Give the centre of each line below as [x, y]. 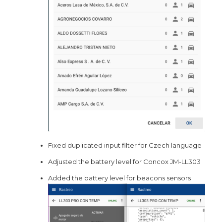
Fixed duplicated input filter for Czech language [125, 145]
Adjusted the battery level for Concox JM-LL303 [124, 161]
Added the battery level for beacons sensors [119, 178]
